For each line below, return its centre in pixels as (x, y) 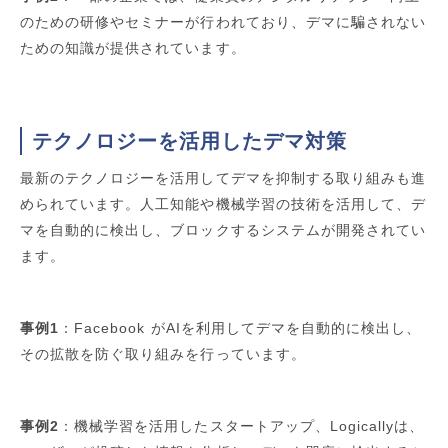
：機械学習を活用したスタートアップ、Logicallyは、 (242, 426)
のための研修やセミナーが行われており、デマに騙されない (223, 22)
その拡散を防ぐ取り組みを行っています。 (163, 354)
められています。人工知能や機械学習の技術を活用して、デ (223, 204)
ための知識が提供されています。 (133, 48)
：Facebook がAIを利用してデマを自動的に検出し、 (240, 328)
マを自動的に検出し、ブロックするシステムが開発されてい (223, 230)
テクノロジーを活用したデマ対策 (189, 141)
